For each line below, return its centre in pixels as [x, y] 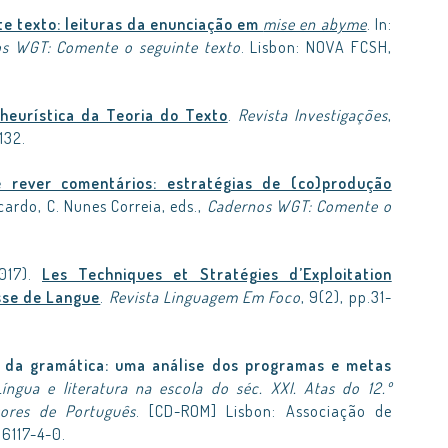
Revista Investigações [312, 115]
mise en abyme [315, 24]
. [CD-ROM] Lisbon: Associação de [264, 411]
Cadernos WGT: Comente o [299, 206]
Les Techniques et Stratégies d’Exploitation [217, 274]
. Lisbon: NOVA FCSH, [316, 47]
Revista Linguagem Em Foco [205, 297]
